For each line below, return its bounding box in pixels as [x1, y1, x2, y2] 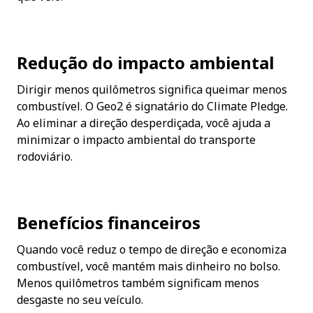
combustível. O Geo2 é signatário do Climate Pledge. [17, 98, 288, 114]
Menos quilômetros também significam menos [17, 275, 259, 291]
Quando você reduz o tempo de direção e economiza [17, 241, 286, 257]
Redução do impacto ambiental [17, 50, 274, 74]
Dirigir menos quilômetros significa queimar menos [17, 81, 287, 97]
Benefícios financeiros [17, 210, 201, 234]
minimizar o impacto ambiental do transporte [17, 131, 256, 147]
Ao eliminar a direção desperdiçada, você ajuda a [17, 115, 270, 131]
